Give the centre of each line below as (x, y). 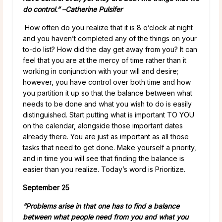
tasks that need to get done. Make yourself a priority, (110, 147)
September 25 (46, 187)
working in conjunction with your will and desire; (101, 71)
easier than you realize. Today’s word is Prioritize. (104, 169)
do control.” (42, 9)
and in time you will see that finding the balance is (104, 158)
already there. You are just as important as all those (106, 136)
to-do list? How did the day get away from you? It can (110, 49)
